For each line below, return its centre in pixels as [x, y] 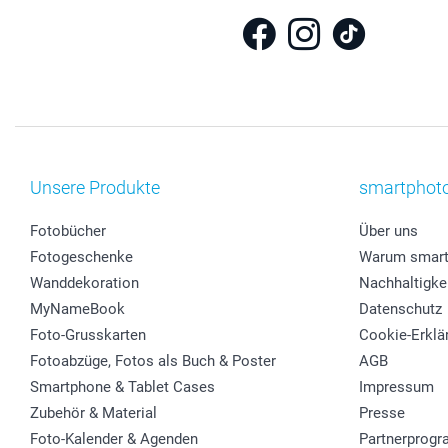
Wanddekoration [84, 282]
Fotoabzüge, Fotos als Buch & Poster [153, 360]
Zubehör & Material [93, 412]
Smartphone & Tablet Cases [122, 386]
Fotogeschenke [81, 256]
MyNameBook [77, 308]
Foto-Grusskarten [88, 334]
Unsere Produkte [95, 187]
